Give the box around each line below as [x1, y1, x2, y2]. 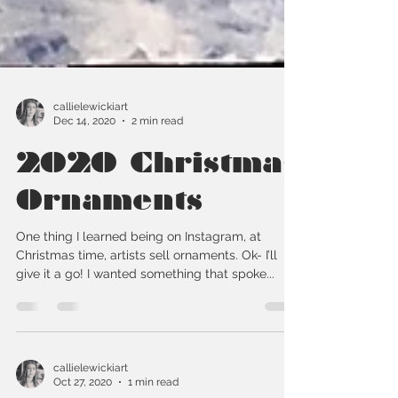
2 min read [131, 154, 183, 167]
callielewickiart [53, 139, 128, 152]
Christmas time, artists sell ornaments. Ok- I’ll [16, 286, 277, 301]
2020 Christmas [16, 185, 299, 218]
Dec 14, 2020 [53, 154, 115, 167]
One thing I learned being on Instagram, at [16, 267, 261, 283]
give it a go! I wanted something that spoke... [16, 305, 275, 320]
